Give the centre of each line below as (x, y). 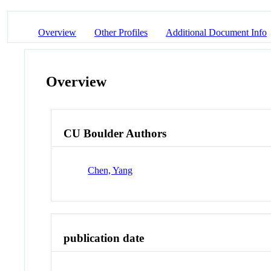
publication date (104, 238)
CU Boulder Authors (115, 134)
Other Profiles (121, 32)
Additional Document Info (216, 32)
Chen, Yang (110, 170)
